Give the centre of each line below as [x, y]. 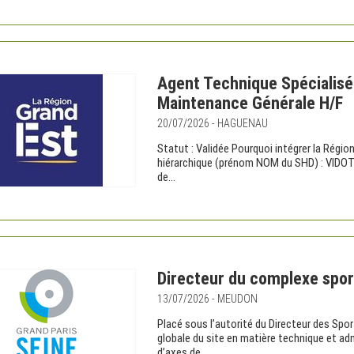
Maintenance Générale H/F [250, 103]
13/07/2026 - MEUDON [207, 299]
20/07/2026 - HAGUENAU [213, 123]
